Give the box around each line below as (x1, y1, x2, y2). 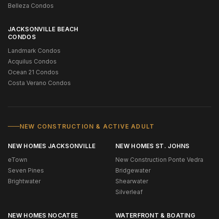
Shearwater (115, 177, 148, 185)
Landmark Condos (8, 46, 61, 54)
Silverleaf (115, 188, 143, 196)
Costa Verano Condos (8, 79, 71, 87)
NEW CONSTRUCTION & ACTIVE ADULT (20, 122, 155, 130)
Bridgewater (115, 166, 151, 174)
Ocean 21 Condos (8, 68, 59, 76)
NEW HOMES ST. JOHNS (115, 142, 190, 150)
